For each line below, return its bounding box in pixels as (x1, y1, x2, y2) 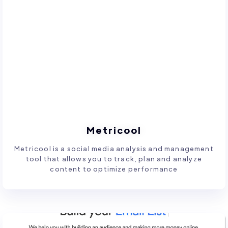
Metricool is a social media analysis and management (14, 144, 214, 153)
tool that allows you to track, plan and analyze (25, 154, 202, 163)
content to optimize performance (50, 164, 178, 174)
